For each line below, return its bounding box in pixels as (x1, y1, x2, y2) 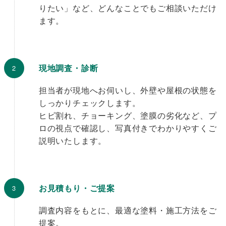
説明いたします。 (38, 135, 107, 147)
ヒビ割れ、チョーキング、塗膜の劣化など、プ (38, 109, 217, 122)
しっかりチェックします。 (38, 97, 141, 109)
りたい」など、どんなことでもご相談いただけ (38, 2, 217, 14)
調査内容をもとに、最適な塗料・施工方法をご (38, 204, 217, 216)
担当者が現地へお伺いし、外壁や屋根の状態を (38, 84, 217, 96)
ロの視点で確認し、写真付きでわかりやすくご (38, 122, 217, 134)
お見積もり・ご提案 (38, 182, 115, 194)
